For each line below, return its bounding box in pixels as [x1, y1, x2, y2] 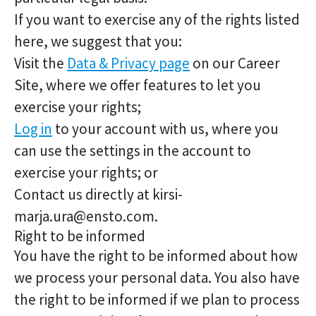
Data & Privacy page [67, 54, 190, 73]
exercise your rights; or [14, 163, 158, 182]
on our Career [190, 54, 280, 73]
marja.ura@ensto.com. [14, 207, 158, 226]
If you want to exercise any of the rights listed [14, 10, 300, 29]
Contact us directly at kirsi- [14, 185, 183, 204]
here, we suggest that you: [14, 32, 182, 51]
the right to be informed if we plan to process [14, 290, 300, 309]
